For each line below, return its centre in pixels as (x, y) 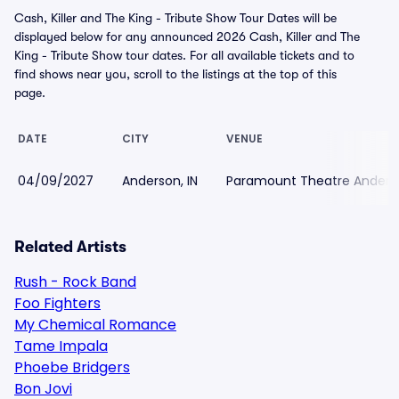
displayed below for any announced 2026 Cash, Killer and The (187, 37)
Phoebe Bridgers (72, 367)
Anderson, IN (160, 181)
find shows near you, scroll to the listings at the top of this (175, 74)
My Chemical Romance (95, 325)
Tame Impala (61, 346)
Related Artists (70, 247)
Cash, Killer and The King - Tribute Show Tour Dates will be (175, 18)
